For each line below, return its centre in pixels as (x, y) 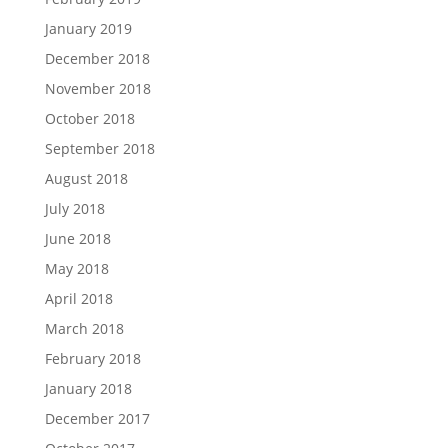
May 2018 (76, 268)
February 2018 (92, 358)
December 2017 (97, 418)
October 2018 (89, 118)
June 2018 (77, 238)
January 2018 (88, 388)
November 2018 (97, 88)
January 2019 (88, 28)
